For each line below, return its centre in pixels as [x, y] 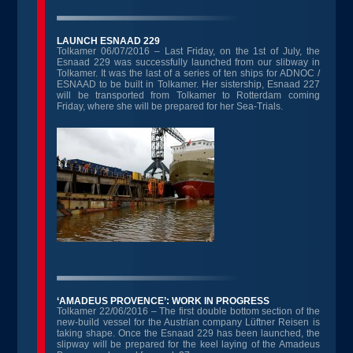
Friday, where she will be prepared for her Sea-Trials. [170, 106]
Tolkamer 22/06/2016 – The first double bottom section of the [188, 311]
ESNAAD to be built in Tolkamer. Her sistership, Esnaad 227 [188, 84]
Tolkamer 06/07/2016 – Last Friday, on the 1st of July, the [188, 51]
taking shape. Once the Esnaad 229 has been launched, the [188, 333]
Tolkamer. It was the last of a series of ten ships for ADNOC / [188, 73]
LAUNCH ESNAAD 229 [109, 41]
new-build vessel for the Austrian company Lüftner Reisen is [188, 322]
